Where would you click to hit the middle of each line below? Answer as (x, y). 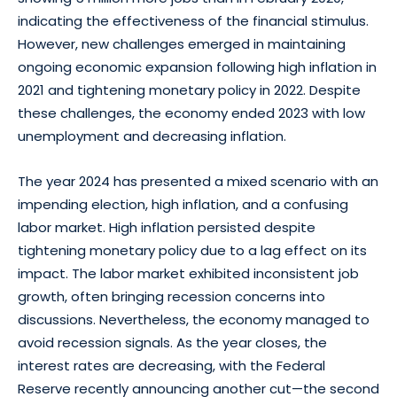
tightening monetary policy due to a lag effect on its (192, 250)
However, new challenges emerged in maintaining (182, 44)
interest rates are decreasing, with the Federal (171, 366)
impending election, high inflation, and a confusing (183, 204)
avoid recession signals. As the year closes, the (172, 343)
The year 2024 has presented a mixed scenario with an (198, 181)
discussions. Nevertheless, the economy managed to (194, 319)
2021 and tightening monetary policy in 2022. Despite (189, 90)
